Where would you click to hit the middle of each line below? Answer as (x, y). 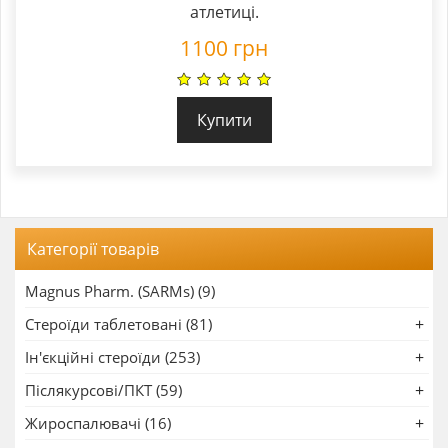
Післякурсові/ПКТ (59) (103, 390)
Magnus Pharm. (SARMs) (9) (120, 291)
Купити (224, 120)
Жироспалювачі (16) (98, 423)
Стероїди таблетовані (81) (118, 324)
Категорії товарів (93, 249)
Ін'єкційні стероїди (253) (112, 357)
